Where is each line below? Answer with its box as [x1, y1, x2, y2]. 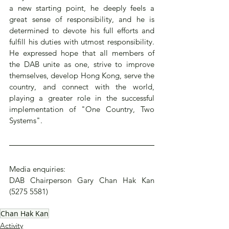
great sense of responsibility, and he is [9, 14, 154, 24]
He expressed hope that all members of [9, 48, 154, 58]
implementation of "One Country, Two [9, 104, 154, 114]
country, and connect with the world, [9, 81, 154, 91]
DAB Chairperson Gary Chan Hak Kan [9, 175, 154, 185]
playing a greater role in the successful [9, 93, 154, 103]
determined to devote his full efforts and [9, 25, 154, 35]
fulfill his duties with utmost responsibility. [9, 36, 154, 47]
